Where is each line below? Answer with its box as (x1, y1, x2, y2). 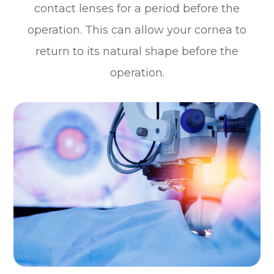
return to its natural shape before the (35, 44, 239, 58)
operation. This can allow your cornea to (28, 23, 246, 37)
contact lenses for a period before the (34, 1, 240, 15)
